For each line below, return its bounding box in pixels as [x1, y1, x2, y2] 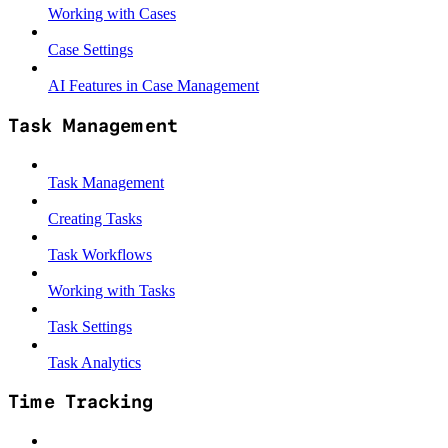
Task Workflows [48, 245, 152, 263]
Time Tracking [8, 390, 153, 414]
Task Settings [48, 317, 132, 335]
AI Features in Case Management [48, 77, 259, 95]
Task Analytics [48, 353, 141, 371]
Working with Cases [48, 5, 176, 23]
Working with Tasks [48, 281, 175, 299]
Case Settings [48, 41, 133, 59]
